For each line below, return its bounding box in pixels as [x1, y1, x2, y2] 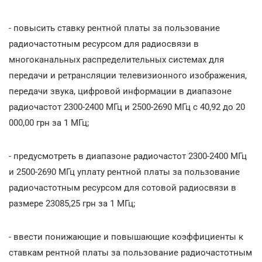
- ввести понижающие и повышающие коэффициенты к [9, 231, 243, 242]
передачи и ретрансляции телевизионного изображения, [9, 70, 247, 81]
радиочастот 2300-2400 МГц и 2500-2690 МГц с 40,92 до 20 [9, 101, 245, 112]
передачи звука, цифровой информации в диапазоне [9, 85, 232, 96]
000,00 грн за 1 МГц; [9, 117, 89, 128]
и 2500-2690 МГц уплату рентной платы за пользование [9, 166, 240, 177]
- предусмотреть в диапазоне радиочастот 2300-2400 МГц [9, 150, 247, 161]
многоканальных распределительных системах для [9, 54, 224, 65]
